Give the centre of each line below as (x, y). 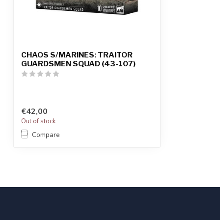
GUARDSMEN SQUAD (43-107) (78, 64)
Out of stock (39, 122)
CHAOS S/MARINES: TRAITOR (77, 55)
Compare (46, 135)
